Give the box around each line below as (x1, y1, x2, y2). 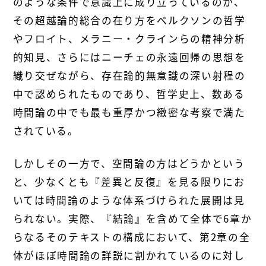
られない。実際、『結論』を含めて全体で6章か (12, 211, 252, 226)
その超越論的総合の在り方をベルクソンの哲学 (12, 12, 246, 27)
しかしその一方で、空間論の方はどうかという (12, 156, 245, 170)
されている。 (12, 123, 79, 138)
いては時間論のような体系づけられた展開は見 (12, 192, 245, 207)
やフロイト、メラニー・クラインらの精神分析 (12, 31, 246, 46)
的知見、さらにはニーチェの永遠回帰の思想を (12, 49, 246, 64)
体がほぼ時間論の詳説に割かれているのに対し (12, 248, 245, 262)
